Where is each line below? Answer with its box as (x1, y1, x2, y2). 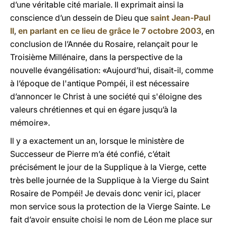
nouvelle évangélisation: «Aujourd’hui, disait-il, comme (10, 65, 213, 75)
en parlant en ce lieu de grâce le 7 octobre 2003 (18, 26, 201, 36)
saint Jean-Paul (150, 13, 210, 23)
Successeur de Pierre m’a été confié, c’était (10, 149, 170, 159)
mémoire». (10, 118, 50, 128)
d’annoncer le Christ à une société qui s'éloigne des (10, 91, 202, 101)
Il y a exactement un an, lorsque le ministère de (10, 136, 184, 146)
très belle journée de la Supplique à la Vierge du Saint (10, 175, 209, 185)
